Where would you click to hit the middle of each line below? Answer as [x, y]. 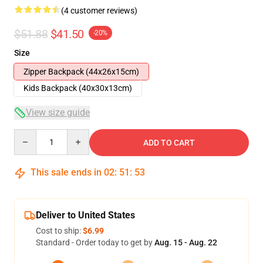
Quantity [30, 134]
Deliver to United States [85, 215]
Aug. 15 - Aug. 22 [186, 242]
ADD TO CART [169, 143]
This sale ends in [66, 172]
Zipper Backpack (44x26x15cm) [81, 72]
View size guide [58, 112]
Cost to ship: [59, 231]
